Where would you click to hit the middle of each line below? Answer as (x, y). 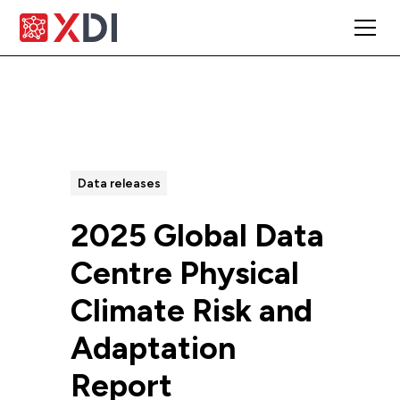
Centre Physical (184, 272)
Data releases (119, 183)
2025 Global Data (197, 235)
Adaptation (153, 347)
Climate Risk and (191, 310)
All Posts (118, 137)
